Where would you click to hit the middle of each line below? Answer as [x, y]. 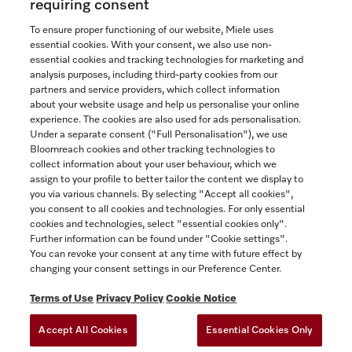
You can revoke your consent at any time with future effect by [166, 254]
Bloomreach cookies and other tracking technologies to [153, 150]
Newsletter [49, 213]
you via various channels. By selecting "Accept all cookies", [162, 194]
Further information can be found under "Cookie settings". [159, 239]
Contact [176, 69]
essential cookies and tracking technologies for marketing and [167, 60]
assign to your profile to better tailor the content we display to [167, 180]
